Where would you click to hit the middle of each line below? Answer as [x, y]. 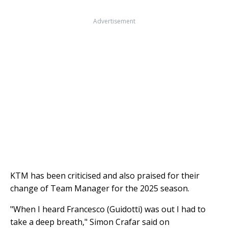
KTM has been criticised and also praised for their [105, 175]
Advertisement [114, 21]
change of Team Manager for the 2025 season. [100, 188]
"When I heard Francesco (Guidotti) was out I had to [108, 209]
